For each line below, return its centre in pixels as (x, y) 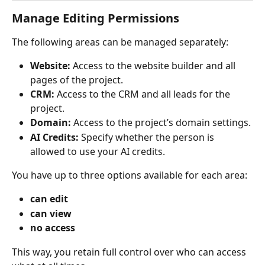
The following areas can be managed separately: (120, 42)
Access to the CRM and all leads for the (143, 94)
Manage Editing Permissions (96, 18)
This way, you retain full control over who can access (130, 252)
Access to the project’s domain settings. (161, 123)
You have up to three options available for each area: (130, 175)
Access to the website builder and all (154, 66)
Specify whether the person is (148, 137)
